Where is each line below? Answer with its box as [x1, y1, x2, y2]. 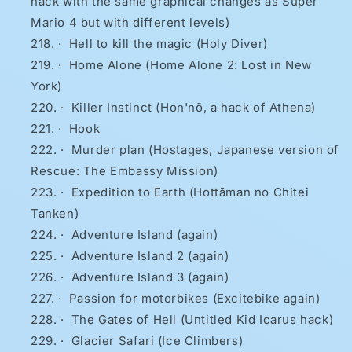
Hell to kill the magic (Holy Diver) [68, 36, 268, 52]
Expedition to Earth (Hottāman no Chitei [71, 185, 310, 200]
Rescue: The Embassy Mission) [31, 163, 218, 179]
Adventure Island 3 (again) [71, 269, 229, 285]
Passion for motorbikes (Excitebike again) [68, 291, 321, 306]
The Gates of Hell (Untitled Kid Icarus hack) [71, 312, 334, 328]
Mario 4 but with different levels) [31, 15, 230, 31]
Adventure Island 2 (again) [71, 248, 229, 264]
